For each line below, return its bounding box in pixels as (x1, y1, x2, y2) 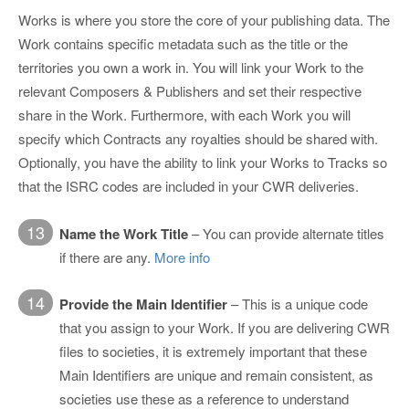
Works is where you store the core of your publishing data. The (18, 10, 390, 30)
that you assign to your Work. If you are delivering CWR (59, 318, 390, 338)
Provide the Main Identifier (59, 294, 227, 315)
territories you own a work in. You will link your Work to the (18, 58, 363, 78)
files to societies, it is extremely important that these (59, 341, 367, 362)
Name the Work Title (59, 223, 188, 244)
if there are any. (59, 246, 154, 267)
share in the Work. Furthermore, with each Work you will (18, 105, 351, 125)
